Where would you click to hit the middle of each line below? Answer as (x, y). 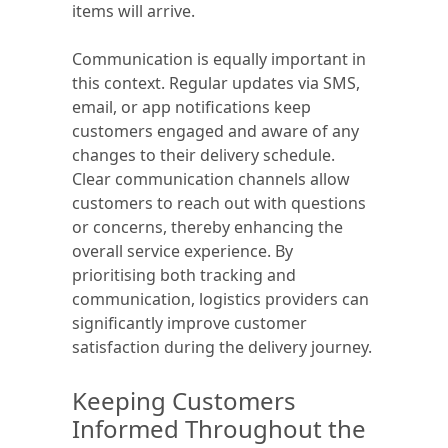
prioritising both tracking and (184, 275)
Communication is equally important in (219, 59)
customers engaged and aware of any (215, 131)
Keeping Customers (184, 400)
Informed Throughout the (219, 428)
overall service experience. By (182, 251)
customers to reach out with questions (219, 203)
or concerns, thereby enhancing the (207, 227)
